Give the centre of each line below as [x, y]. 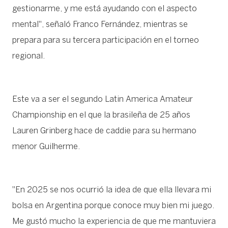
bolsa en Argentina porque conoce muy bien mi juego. [113, 206]
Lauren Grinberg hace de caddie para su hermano [104, 131]
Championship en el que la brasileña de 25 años [101, 115]
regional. [28, 56]
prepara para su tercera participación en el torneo [106, 40]
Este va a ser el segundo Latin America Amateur [103, 99]
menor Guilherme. [46, 147]
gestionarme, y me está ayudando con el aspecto [105, 9]
